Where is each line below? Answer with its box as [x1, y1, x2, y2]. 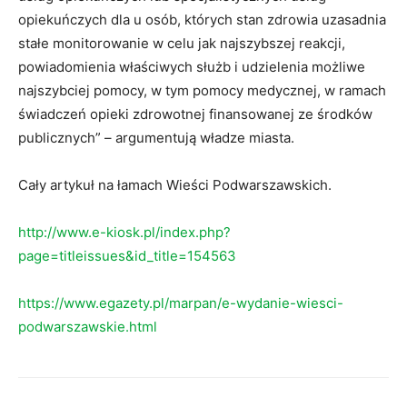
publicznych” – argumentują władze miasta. [18, 129, 294, 147]
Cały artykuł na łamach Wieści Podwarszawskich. [18, 176, 332, 194]
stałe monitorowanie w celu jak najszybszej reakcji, [18, 35, 345, 53]
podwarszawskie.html [18, 318, 157, 336]
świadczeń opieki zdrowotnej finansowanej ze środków [18, 105, 372, 124]
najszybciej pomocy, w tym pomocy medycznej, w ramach [18, 82, 386, 100]
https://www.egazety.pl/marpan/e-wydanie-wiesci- [18, 294, 343, 313]
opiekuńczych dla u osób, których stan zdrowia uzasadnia [18, 11, 386, 29]
